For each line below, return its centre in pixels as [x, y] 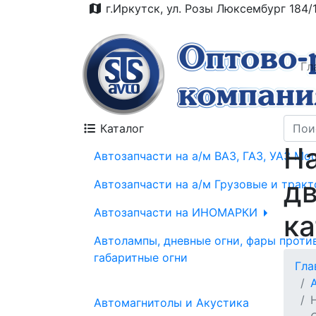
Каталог [120, 128]
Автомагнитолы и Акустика [171, 303]
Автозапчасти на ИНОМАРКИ [177, 212]
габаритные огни [141, 257]
